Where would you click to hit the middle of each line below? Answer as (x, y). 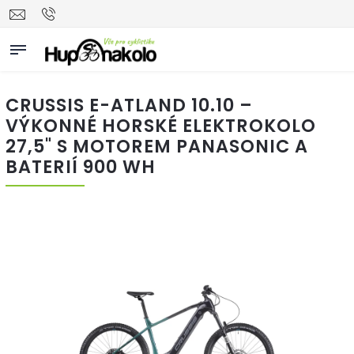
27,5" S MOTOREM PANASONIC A (157, 146)
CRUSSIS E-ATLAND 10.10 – (129, 105)
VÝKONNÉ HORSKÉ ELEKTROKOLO (161, 126)
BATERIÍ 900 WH (81, 167)
